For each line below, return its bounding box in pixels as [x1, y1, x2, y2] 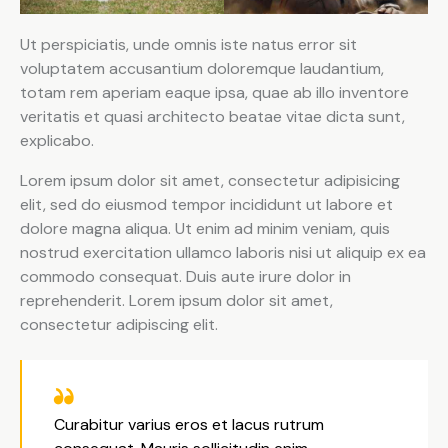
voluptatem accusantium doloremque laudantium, [20, 58, 384, 80]
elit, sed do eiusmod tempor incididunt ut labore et [20, 194, 393, 216]
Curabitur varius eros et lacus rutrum [54, 413, 324, 435]
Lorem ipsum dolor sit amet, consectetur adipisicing [20, 170, 400, 192]
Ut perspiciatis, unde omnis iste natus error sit [20, 34, 357, 56]
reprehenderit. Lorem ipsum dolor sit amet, [20, 290, 333, 312]
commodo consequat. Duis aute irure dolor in [20, 266, 351, 288]
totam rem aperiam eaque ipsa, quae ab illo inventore [20, 82, 409, 104]
